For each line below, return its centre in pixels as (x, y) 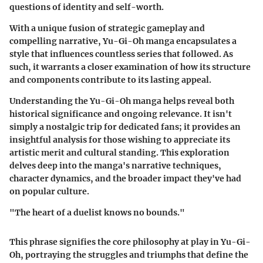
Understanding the (50, 101)
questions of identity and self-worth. (87, 7)
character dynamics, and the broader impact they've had (125, 178)
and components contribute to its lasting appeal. (110, 80)
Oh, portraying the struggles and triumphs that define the (129, 254)
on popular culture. (49, 191)
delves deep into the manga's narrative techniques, (115, 165)
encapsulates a (205, 41)
